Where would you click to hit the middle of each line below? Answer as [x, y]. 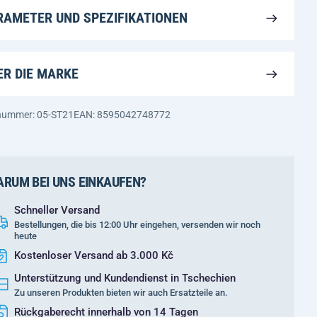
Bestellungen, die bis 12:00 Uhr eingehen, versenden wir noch [137, 225]
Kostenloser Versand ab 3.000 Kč [94, 255]
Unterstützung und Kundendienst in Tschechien [125, 278]
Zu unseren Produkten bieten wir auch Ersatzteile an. [121, 293]
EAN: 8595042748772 [122, 115]
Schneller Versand [57, 210]
